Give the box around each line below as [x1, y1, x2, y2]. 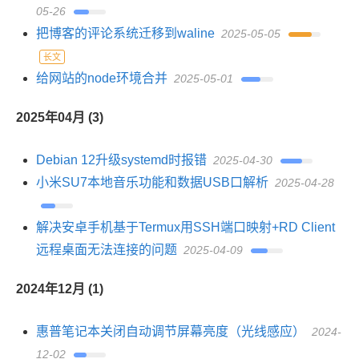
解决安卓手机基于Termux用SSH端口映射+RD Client [36, 220, 335, 234]
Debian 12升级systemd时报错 [36, 153, 207, 167]
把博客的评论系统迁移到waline [36, 26, 215, 40]
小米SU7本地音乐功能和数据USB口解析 [36, 175, 268, 189]
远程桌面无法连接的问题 [36, 243, 177, 256]
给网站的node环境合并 [36, 71, 167, 85]
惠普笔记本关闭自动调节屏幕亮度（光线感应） [36, 325, 305, 338]
